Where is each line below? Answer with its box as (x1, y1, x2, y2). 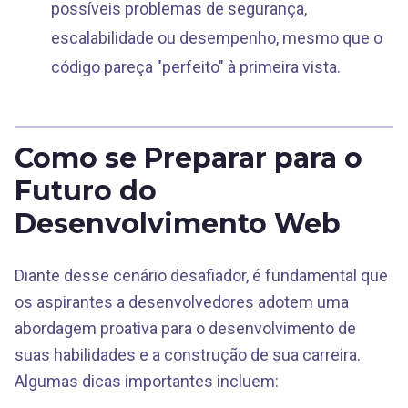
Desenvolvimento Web (15, 207, 341, 240)
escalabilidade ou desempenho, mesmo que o (51, 28, 382, 47)
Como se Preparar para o (15, 141, 362, 175)
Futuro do (15, 174, 157, 208)
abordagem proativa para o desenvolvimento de (15, 319, 356, 338)
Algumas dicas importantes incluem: (15, 372, 279, 391)
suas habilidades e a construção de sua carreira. (15, 345, 361, 364)
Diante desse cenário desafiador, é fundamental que (15, 266, 388, 285)
